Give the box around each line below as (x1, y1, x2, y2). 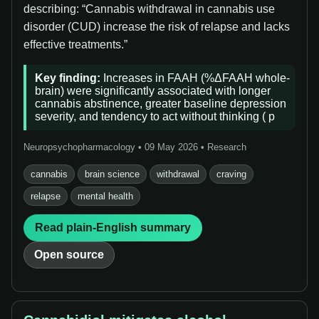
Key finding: (35, 72, 100, 84)
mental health (78, 191, 133, 202)
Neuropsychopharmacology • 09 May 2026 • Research (23, 142, 246, 152)
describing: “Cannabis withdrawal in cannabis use (23, 3, 275, 15)
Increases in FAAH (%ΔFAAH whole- (100, 72, 290, 84)
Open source (34, 249, 104, 261)
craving (216, 169, 246, 179)
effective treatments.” (23, 38, 127, 51)
